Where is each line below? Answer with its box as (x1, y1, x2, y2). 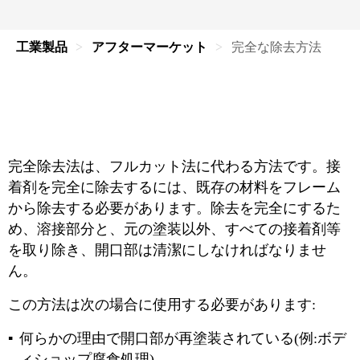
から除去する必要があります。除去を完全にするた (8, 200, 341, 216)
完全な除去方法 (231, 40, 321, 54)
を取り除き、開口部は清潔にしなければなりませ (8, 242, 326, 258)
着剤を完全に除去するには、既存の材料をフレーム (8, 179, 341, 195)
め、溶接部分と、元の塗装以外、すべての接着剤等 (8, 221, 341, 237)
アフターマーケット (92, 40, 207, 54)
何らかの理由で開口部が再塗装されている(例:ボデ (19, 330, 346, 346)
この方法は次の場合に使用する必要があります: (8, 297, 316, 313)
